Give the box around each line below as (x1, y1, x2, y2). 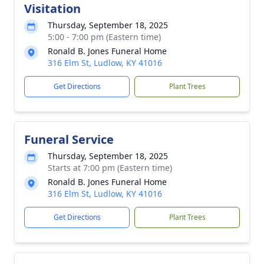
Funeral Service (24, 131, 114, 147)
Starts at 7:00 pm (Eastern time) (48, 162, 172, 173)
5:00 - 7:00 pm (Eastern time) (48, 31, 161, 42)
